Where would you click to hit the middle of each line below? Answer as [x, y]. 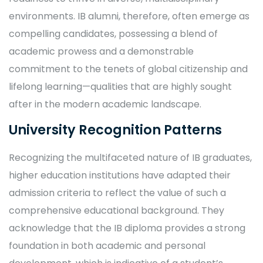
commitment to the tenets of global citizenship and [128, 69]
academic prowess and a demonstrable [101, 51]
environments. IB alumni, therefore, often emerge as [129, 16]
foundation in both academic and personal [107, 246]
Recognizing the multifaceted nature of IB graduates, [130, 158]
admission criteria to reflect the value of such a [117, 193]
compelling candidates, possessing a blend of [113, 34]
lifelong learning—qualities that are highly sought [120, 87]
